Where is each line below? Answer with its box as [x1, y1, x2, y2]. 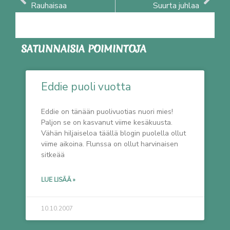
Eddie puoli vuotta [41, 80, 131, 94]
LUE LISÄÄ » [41, 176, 75, 184]
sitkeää [41, 150, 65, 160]
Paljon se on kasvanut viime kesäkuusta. [41, 118, 172, 128]
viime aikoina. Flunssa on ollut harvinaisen [41, 139, 178, 149]
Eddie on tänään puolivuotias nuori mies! [41, 107, 173, 117]
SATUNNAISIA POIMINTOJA [21, 42, 146, 56]
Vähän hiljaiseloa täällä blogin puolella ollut [41, 128, 186, 139]
